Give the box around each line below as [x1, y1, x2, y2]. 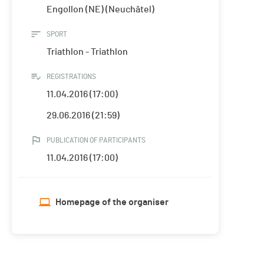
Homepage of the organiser [55, 197, 169, 207]
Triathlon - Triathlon [47, 47, 128, 57]
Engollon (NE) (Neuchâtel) [47, 5, 154, 15]
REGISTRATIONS [47, 73, 96, 81]
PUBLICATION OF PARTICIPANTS [47, 137, 146, 144]
